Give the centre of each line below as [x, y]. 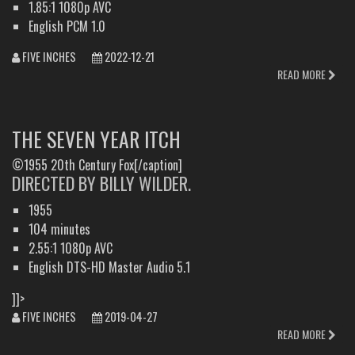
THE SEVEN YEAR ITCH [96, 138]
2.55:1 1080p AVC [70, 248]
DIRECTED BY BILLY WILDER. [101, 182]
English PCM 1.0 [67, 26]
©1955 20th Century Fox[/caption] [97, 164]
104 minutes [59, 229]
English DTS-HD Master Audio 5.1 [109, 267]
